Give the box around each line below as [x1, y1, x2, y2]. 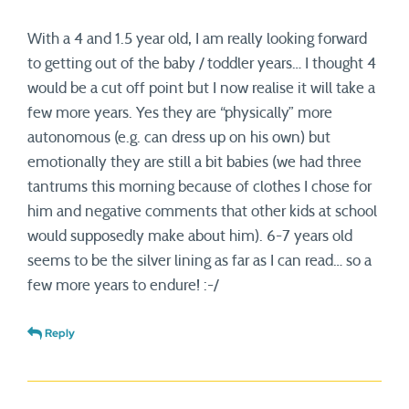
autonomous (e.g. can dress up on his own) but [27, 130, 330, 145]
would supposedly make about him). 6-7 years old [27, 228, 352, 244]
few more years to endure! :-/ [27, 278, 218, 293]
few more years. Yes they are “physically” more [27, 105, 332, 121]
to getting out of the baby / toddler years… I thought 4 [27, 56, 376, 71]
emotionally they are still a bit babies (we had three [27, 154, 362, 170]
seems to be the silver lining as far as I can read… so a [27, 253, 372, 268]
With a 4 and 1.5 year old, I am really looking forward [27, 31, 367, 47]
